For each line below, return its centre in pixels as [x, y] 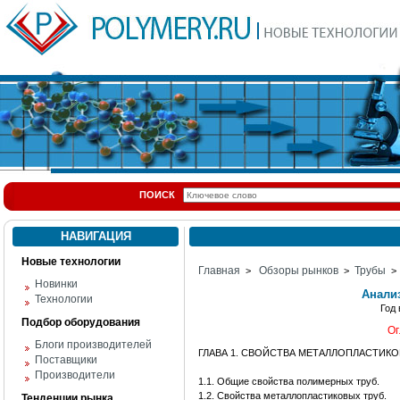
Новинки [56, 284]
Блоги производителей [93, 345]
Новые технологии [71, 262]
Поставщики [66, 360]
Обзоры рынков [299, 271]
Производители [75, 375]
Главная [219, 271]
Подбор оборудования [81, 322]
